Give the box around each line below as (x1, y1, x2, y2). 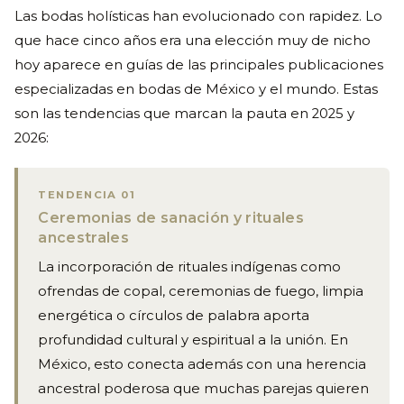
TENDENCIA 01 (38, 188, 135, 201)
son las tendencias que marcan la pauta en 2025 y (14, 106, 354, 123)
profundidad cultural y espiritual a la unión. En (38, 332, 349, 349)
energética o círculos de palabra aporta (38, 308, 310, 325)
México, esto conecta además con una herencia (38, 356, 367, 373)
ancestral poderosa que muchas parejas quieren (38, 381, 370, 398)
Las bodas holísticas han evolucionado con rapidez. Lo (14, 8, 382, 25)
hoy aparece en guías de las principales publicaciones (14, 57, 383, 74)
